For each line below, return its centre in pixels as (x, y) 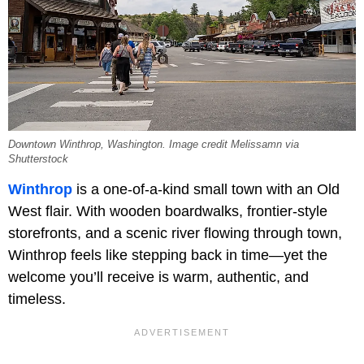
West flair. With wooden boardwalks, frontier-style (168, 211)
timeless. (37, 299)
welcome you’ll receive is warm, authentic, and (158, 277)
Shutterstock (38, 159)
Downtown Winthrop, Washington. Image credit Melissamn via (154, 144)
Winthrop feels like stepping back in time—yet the (168, 255)
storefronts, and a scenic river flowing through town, (175, 233)
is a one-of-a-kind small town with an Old (206, 189)
